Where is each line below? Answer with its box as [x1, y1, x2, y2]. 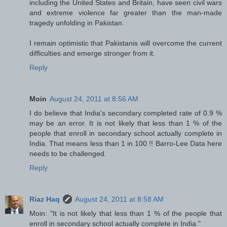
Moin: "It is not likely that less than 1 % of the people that [29, 209, 222, 217]
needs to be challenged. [29, 149, 106, 158]
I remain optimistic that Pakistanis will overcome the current [29, 39, 222, 47]
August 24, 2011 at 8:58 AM [75, 195, 164, 203]
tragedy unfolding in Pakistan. [29, 18, 124, 27]
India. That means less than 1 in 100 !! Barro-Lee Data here [29, 139, 222, 147]
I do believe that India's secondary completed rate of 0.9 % [29, 108, 222, 117]
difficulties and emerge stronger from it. [29, 49, 155, 57]
